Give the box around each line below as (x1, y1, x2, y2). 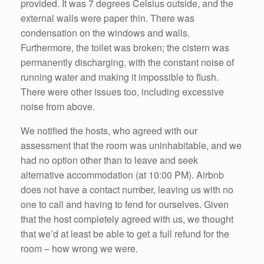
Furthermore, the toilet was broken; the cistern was (21, 40, 229, 54)
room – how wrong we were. (21, 241, 138, 255)
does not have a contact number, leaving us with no (21, 182, 233, 196)
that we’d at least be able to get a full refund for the (21, 226, 229, 240)
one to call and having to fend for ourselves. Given (21, 197, 229, 211)
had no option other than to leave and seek (21, 153, 198, 167)
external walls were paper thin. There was (21, 11, 194, 25)
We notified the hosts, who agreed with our (21, 123, 197, 137)
